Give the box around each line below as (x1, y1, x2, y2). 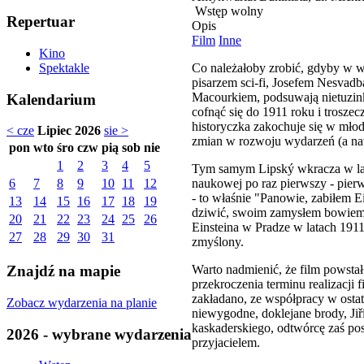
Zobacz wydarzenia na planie (6, 295, 157, 310)
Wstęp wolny (192, 3, 263, 18)
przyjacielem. (192, 335, 260, 349)
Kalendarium (6, 90, 96, 108)
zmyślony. (192, 234, 244, 249)
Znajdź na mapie (6, 262, 120, 280)
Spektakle (39, 61, 89, 75)
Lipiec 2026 (37, 123, 101, 138)
